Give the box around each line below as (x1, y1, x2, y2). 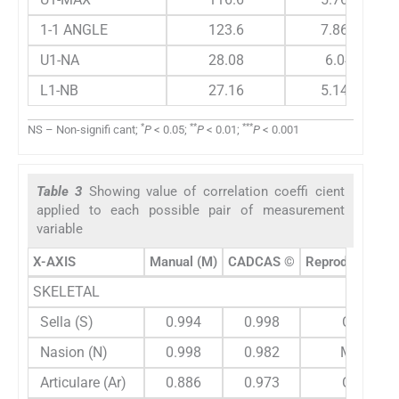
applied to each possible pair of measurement (37, 201, 345, 218)
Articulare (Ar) (33, 373, 126, 391)
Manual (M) (150, 253, 217, 270)
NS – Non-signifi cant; (28, 123, 141, 137)
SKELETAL (33, 282, 100, 300)
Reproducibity (305, 253, 387, 270)
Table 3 (37, 183, 89, 199)
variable (37, 220, 83, 237)
